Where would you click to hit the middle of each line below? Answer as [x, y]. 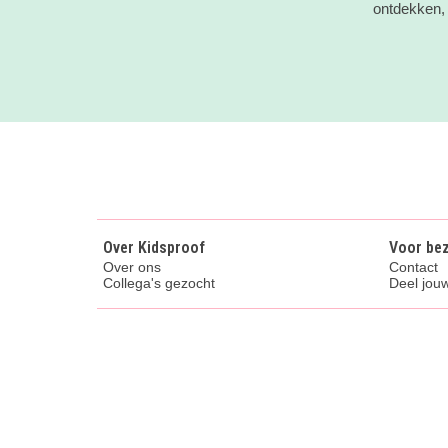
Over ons [132, 267]
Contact [413, 267]
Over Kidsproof [154, 248]
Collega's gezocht [159, 283]
